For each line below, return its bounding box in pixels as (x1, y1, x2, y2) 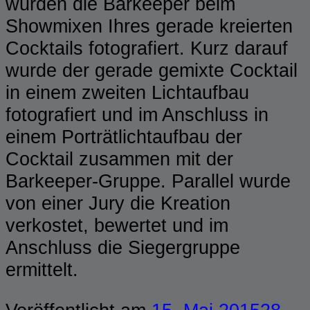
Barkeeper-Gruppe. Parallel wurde (6, 170, 291, 192)
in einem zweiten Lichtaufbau (6, 81, 249, 103)
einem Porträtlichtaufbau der (6, 125, 242, 147)
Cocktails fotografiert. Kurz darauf (6, 37, 288, 59)
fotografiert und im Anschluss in (6, 103, 268, 125)
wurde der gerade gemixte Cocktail (6, 59, 298, 81)
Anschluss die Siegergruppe (6, 236, 240, 258)
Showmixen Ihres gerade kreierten (6, 15, 293, 37)
